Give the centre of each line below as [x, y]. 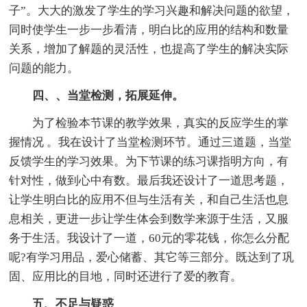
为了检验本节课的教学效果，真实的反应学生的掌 [161, 123]
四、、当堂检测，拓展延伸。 [108, 96]
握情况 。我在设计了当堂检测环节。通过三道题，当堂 [150, 143]
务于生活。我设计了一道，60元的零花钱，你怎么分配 [149, 238]
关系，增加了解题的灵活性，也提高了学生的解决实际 [149, 49]
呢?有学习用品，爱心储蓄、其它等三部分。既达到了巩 [152, 258]
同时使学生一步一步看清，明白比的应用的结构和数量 [149, 30]
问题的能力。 [44, 69]
